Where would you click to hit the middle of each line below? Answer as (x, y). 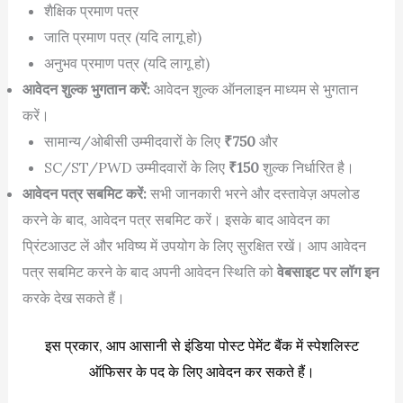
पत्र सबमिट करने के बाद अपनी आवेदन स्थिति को (149, 271)
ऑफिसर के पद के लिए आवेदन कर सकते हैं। (201, 371)
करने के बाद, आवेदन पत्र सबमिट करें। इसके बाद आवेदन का (176, 219)
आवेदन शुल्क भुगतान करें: (88, 89)
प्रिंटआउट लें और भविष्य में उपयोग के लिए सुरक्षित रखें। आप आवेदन (194, 245)
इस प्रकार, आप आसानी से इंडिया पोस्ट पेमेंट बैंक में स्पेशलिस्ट (201, 345)
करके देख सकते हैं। (73, 297)
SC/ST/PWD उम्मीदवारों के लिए (136, 167)
